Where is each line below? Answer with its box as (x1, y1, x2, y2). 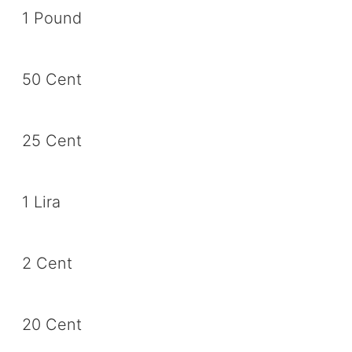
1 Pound (22, 9, 82, 27)
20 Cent (22, 315, 82, 334)
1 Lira (22, 192, 60, 211)
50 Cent (22, 70, 82, 89)
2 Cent (22, 254, 72, 273)
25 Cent (22, 131, 82, 150)
